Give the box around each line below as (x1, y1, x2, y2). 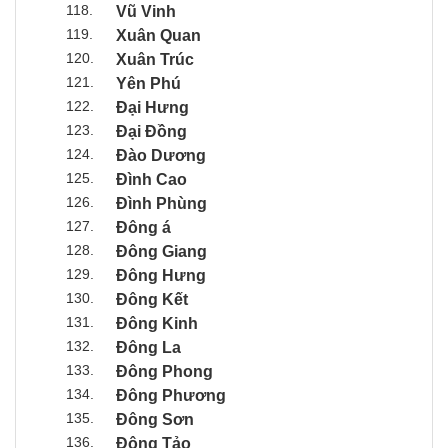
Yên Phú (116, 74, 181, 92)
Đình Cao (116, 170, 187, 188)
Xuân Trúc (116, 50, 194, 68)
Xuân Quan (116, 26, 201, 44)
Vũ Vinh (116, 2, 176, 20)
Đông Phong (116, 362, 213, 380)
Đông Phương (116, 386, 226, 404)
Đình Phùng (116, 194, 207, 212)
